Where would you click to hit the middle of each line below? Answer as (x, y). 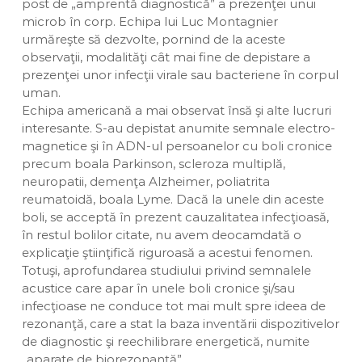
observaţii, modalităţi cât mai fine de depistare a (166, 57)
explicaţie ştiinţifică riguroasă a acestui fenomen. (167, 253)
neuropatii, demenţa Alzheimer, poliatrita (145, 181)
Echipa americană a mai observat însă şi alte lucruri (176, 110)
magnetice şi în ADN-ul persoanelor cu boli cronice (177, 146)
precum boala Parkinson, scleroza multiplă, (153, 164)
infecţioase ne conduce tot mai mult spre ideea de (173, 306)
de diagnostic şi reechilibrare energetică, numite (165, 341)
